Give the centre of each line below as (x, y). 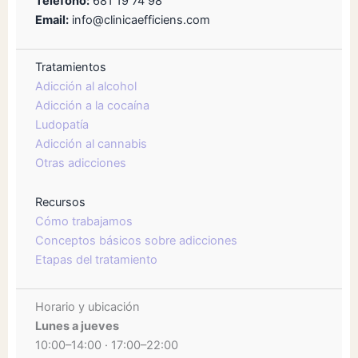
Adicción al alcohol (86, 86)
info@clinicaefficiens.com (139, 20)
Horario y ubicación (88, 307)
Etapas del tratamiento (96, 260)
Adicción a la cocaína (92, 105)
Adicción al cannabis (91, 143)
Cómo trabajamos (84, 222)
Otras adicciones (81, 163)
